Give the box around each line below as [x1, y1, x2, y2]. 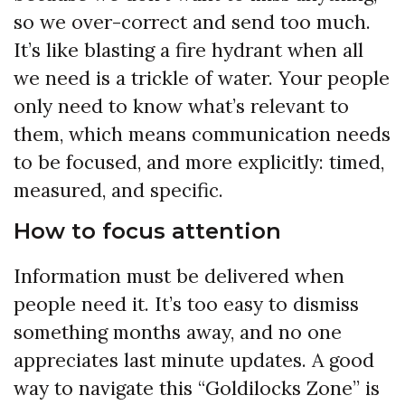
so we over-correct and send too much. [14, 10, 371, 35]
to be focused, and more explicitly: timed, [14, 150, 384, 175]
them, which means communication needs [14, 122, 391, 147]
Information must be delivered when [14, 264, 344, 289]
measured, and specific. [14, 178, 223, 203]
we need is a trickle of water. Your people [14, 66, 390, 91]
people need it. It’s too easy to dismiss [14, 292, 359, 317]
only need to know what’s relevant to [14, 94, 349, 119]
